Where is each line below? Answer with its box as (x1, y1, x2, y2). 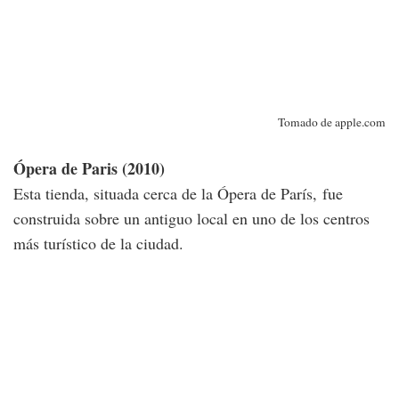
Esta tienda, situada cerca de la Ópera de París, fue (13, 183, 343, 205)
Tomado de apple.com (278, 114, 386, 131)
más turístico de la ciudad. (13, 232, 183, 255)
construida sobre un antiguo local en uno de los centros (13, 208, 370, 230)
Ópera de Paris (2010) (13, 157, 165, 181)
